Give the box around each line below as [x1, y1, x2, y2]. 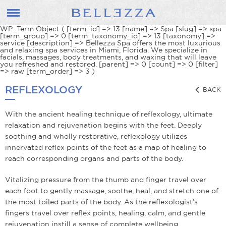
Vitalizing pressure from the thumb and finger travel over [5, 175, 206, 184]
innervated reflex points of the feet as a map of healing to [5, 143, 206, 152]
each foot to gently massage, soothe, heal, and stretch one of [5, 186, 218, 195]
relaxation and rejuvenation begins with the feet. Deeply [5, 121, 202, 130]
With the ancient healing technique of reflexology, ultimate [5, 109, 212, 119]
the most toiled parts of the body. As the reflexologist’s [5, 197, 198, 206]
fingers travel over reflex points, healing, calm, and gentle [5, 208, 205, 217]
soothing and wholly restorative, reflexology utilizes [5, 132, 187, 141]
